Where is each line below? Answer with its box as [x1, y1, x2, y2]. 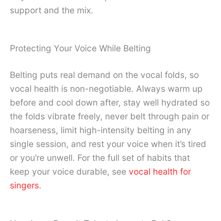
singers [10, 180, 39, 190]
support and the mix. [10, 5, 93, 16]
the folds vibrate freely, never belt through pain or [10, 110, 209, 121]
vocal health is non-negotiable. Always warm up [10, 83, 203, 94]
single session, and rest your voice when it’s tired [10, 138, 206, 149]
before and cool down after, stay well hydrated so [10, 97, 210, 108]
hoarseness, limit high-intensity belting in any [10, 124, 191, 135]
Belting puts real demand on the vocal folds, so [10, 69, 199, 80]
